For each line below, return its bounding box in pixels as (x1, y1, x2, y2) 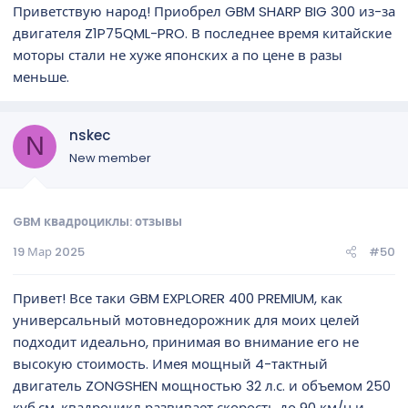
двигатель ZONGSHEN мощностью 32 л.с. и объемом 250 (13, 376, 391, 395)
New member (69, 148, 151, 167)
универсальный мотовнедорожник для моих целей (13, 311, 360, 330)
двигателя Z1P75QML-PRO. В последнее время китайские (13, 23, 392, 43)
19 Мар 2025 (13, 243, 85, 260)
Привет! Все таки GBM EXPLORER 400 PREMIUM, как (13, 289, 342, 308)
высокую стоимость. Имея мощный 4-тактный (13, 354, 328, 373)
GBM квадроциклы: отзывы (13, 213, 182, 230)
